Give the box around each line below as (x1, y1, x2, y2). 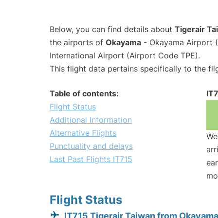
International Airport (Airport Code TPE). (50, 51, 200, 61)
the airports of (50, 37, 106, 48)
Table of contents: (50, 89, 119, 99)
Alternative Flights (50, 128, 116, 138)
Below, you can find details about (50, 24, 175, 35)
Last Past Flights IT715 (50, 154, 132, 164)
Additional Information (50, 115, 132, 125)
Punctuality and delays (50, 141, 133, 151)
